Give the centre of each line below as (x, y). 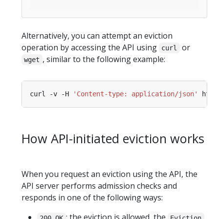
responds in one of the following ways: (92, 198)
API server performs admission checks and (99, 186)
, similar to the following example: (104, 59)
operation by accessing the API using (90, 48)
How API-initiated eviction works (113, 139)
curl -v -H (51, 94)
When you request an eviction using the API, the (109, 174)
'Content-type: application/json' (135, 94)
